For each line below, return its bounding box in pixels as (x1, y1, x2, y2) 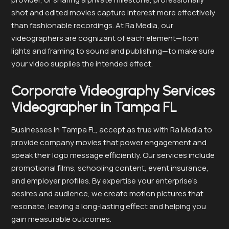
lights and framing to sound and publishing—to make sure (11, 45, 215, 57)
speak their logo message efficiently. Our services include (11, 150, 215, 161)
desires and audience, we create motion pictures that (11, 188, 203, 199)
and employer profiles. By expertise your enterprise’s (11, 175, 197, 187)
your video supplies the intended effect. (11, 58, 153, 70)
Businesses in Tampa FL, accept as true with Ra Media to (11, 124, 212, 135)
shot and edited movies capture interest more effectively (11, 7, 215, 18)
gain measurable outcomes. (11, 214, 111, 225)
